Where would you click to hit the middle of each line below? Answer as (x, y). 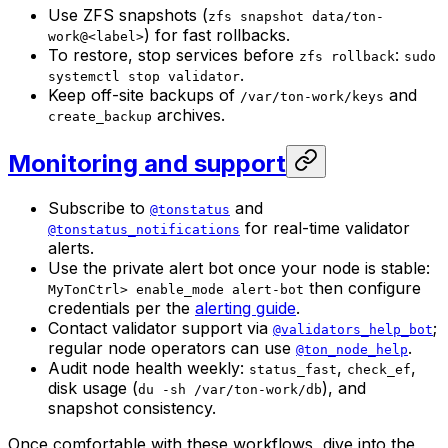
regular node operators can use (172, 347)
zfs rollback (347, 56)
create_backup (100, 116)
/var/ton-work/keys (312, 96)
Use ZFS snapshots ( (128, 14)
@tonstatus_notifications (144, 229)
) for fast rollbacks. (217, 34)
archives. (188, 114)
